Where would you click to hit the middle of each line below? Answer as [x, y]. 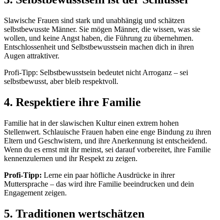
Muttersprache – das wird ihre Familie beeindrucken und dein [99, 184]
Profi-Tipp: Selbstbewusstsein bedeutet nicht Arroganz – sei [96, 73]
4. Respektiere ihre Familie [72, 102]
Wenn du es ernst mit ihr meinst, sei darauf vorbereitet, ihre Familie [107, 149]
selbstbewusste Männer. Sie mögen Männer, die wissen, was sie [102, 29]
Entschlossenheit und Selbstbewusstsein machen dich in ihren [99, 47]
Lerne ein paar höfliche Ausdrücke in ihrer [108, 175]
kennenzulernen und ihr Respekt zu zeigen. [71, 158]
